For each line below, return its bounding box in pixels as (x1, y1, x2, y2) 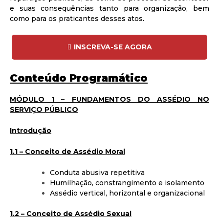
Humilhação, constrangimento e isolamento (50, 178, 204, 187)
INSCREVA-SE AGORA (73, 43, 152, 52)
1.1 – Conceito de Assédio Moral (10, 147, 125, 156)
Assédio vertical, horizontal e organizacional (50, 188, 205, 197)
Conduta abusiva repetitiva (50, 168, 145, 177)
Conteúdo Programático (10, 72, 148, 85)
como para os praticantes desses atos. (10, 14, 144, 23)
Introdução (10, 126, 51, 135)
